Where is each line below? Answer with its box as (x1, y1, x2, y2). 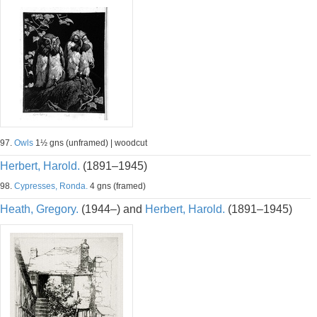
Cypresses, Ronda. (14, 181, 88, 191)
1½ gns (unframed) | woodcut (33, 138, 147, 148)
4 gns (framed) (88, 181, 146, 191)
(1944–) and (79, 203, 145, 215)
